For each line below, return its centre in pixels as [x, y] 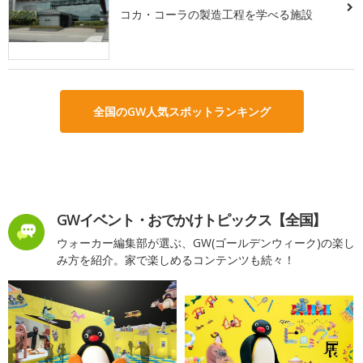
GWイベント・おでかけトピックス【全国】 [192, 220]
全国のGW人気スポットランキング [181, 112]
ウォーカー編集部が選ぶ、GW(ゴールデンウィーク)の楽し [206, 243]
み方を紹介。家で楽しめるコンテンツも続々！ [176, 260]
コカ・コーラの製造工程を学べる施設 [217, 14]
